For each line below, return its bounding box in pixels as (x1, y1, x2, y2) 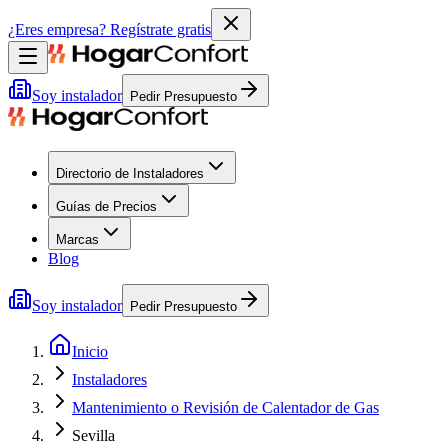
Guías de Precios (56, 199, 157, 214)
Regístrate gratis (110, 21, 211, 38)
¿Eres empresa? (8, 21, 106, 38)
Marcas (56, 232, 99, 247)
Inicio (72, 343, 108, 360)
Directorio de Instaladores (56, 166, 204, 181)
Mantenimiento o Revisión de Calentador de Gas (72, 399, 379, 416)
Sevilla (72, 427, 115, 444)
